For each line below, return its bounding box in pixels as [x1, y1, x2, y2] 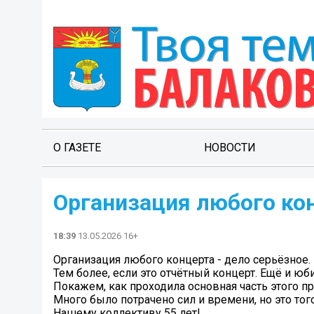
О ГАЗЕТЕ [53, 141, 101, 154]
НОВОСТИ [203, 141, 256, 154]
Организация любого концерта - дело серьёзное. [53, 253, 310, 267]
